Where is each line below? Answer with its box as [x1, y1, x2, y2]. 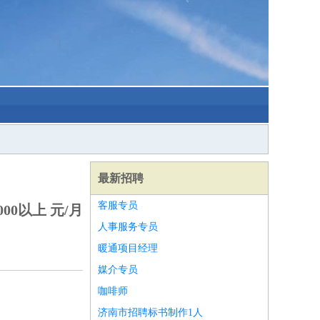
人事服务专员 [98, 221, 158, 232]
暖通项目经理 [98, 243, 158, 254]
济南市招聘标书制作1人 [98, 307, 203, 318]
